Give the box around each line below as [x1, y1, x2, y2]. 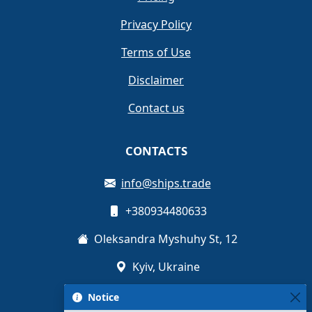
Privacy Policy [120, 17, 192, 33]
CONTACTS [125, 143, 187, 159]
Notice [88, 290, 119, 304]
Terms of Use [121, 45, 191, 61]
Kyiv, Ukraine [129, 259, 200, 275]
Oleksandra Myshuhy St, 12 [91, 231, 237, 247]
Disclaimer [128, 72, 184, 88]
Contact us [127, 100, 185, 116]
